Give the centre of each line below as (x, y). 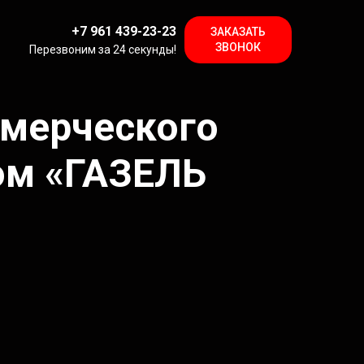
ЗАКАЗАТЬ (238, 32)
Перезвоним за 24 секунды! (103, 49)
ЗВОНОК (238, 47)
